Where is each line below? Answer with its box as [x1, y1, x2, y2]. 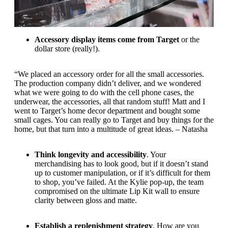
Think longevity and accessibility [35, 150, 147, 159]
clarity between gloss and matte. [35, 195, 137, 205]
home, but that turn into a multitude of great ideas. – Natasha [14, 124, 208, 133]
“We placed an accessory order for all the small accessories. [14, 69, 204, 78]
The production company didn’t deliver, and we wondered [14, 78, 201, 88]
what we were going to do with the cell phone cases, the [14, 88, 194, 97]
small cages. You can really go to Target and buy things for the [14, 115, 214, 124]
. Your [147, 150, 166, 159]
